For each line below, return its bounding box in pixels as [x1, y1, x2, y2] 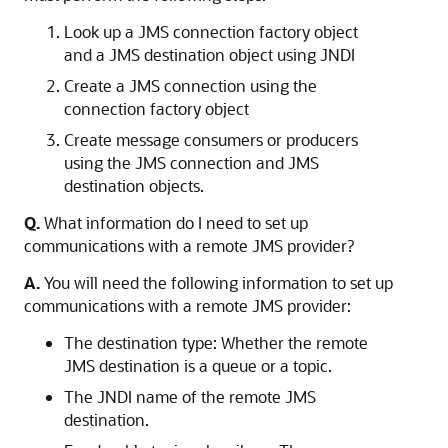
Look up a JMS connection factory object [64, 21, 358, 42]
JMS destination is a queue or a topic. [64, 355, 332, 376]
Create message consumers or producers [64, 129, 358, 150]
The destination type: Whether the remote [64, 332, 368, 353]
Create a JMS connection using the [64, 75, 317, 96]
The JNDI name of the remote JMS [64, 386, 316, 407]
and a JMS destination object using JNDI [64, 44, 355, 65]
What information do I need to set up [40, 212, 308, 233]
